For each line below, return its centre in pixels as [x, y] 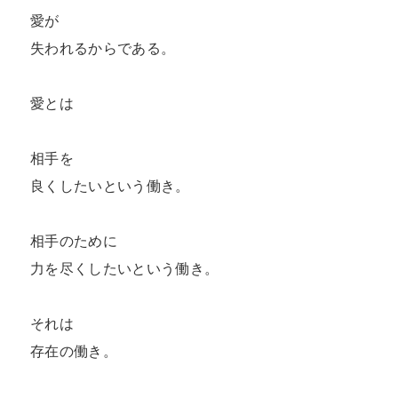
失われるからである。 [103, 48]
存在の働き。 [74, 351]
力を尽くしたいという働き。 [125, 269]
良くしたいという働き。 [110, 186]
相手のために [74, 241]
